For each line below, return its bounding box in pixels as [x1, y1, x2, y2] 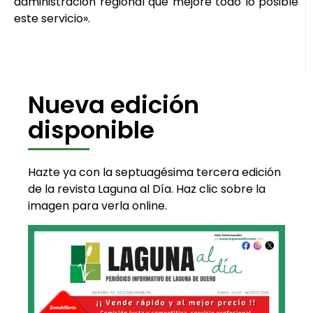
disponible [28, 112, 154, 147]
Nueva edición [28, 87, 199, 122]
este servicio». [14, 10, 90, 27]
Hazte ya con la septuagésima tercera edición [28, 163, 281, 180]
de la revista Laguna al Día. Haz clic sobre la [28, 180, 265, 197]
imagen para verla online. [28, 197, 167, 214]
